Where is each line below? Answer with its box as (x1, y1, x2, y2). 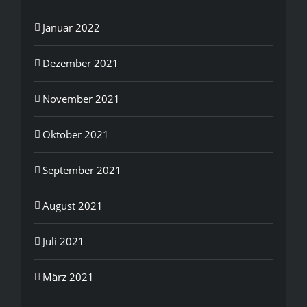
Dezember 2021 (42, 56, 119, 70)
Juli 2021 (42, 234, 84, 248)
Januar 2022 (42, 20, 100, 34)
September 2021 (42, 162, 121, 177)
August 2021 (42, 198, 103, 212)
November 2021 (42, 91, 120, 106)
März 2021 (42, 269, 94, 284)
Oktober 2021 (42, 127, 109, 141)
